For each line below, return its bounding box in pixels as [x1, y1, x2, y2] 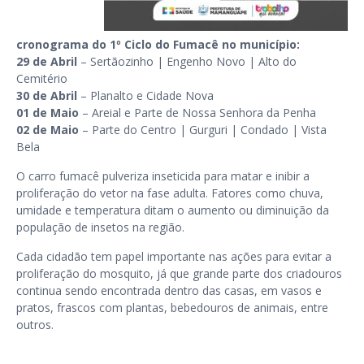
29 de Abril [16, 54, 77, 69]
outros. [16, 317, 54, 332]
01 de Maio [16, 105, 79, 120]
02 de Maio [16, 122, 79, 137]
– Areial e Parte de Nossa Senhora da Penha [79, 105, 316, 120]
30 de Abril [16, 88, 77, 103]
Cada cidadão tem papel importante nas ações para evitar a [16, 249, 331, 264]
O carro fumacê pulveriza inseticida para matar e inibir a [16, 168, 310, 184]
